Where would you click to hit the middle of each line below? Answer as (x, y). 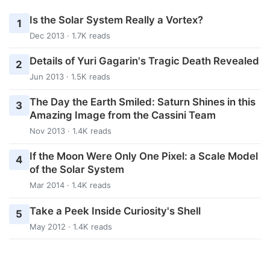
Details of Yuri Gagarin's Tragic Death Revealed (144, 61)
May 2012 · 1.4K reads (71, 226)
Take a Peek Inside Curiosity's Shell (115, 211)
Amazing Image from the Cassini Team (122, 115)
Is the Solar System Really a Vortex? (116, 20)
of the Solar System (77, 170)
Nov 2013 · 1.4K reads (70, 131)
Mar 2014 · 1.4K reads (70, 185)
